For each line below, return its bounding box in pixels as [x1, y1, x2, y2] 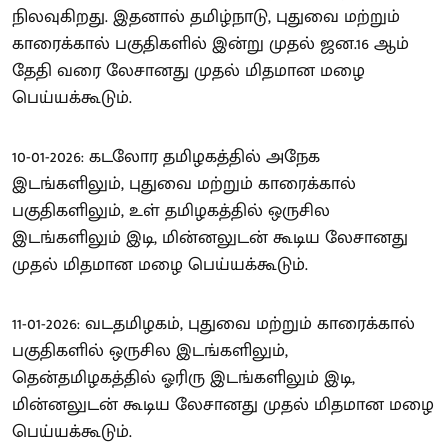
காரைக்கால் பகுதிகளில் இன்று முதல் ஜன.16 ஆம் [12, 28, 409, 59]
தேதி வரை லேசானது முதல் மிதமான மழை [12, 55, 365, 86]
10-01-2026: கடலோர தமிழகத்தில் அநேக [12, 141, 320, 172]
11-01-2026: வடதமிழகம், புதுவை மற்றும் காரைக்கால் [12, 308, 415, 339]
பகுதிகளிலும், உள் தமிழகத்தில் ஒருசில [12, 195, 330, 226]
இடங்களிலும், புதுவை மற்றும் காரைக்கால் [12, 168, 356, 199]
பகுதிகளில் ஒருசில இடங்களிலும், [12, 335, 288, 366]
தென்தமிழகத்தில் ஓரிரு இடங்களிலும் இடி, [12, 362, 355, 393]
